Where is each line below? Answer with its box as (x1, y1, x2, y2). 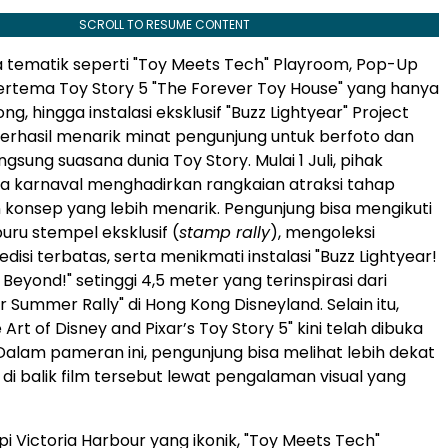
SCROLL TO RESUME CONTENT (78, 15, 250, 33)
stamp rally (179, 220, 270, 244)
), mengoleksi (270, 220, 375, 244)
